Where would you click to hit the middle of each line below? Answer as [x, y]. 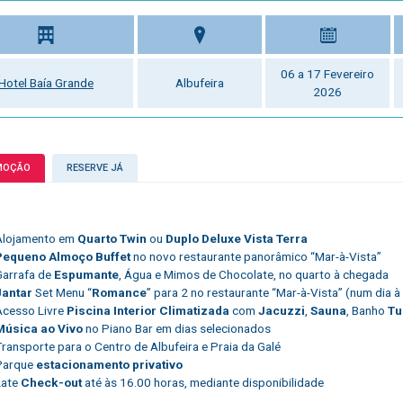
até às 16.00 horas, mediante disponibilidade [203, 383]
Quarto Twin [112, 239]
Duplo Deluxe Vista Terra [237, 239]
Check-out [51, 383]
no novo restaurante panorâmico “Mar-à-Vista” [256, 257]
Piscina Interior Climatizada [148, 311]
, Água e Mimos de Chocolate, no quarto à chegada [254, 275]
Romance [119, 293]
